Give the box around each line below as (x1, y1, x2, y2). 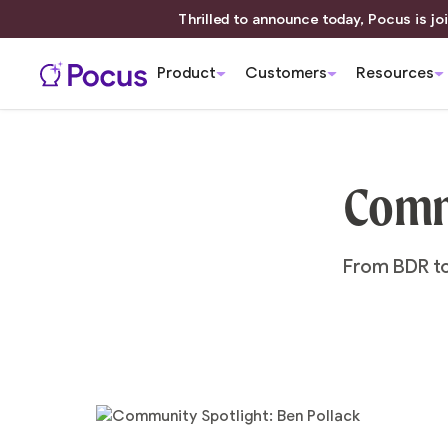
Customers (245, 64, 328, 83)
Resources (356, 64, 435, 83)
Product (156, 64, 216, 83)
